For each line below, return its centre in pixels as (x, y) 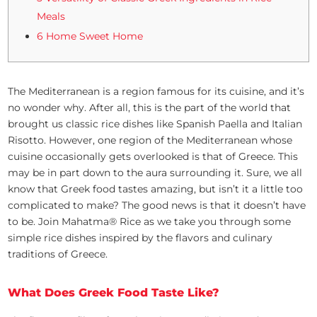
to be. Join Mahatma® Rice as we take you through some (150, 221)
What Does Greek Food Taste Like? (114, 292)
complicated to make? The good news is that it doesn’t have (157, 205)
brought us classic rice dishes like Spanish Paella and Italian (155, 123)
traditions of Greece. (59, 254)
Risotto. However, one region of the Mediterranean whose (150, 140)
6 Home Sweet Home (90, 36)
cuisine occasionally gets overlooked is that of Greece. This (153, 156)
